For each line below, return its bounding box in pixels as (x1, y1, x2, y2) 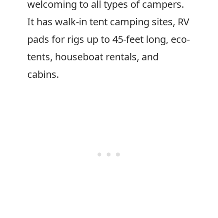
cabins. (27, 68, 59, 81)
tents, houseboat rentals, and (27, 50, 159, 63)
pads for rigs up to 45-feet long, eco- (27, 33, 190, 46)
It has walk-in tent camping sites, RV (27, 15, 189, 28)
